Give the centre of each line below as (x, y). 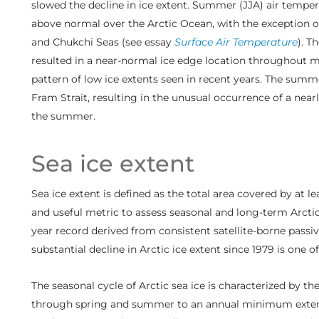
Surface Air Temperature (236, 42)
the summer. (63, 116)
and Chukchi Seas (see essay (103, 42)
